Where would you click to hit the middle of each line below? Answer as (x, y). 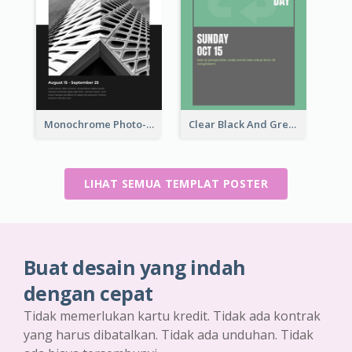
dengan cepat (88, 293)
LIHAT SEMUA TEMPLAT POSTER (176, 183)
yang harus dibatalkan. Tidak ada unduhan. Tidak (169, 334)
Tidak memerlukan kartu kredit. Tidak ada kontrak (172, 315)
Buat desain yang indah (135, 267)
